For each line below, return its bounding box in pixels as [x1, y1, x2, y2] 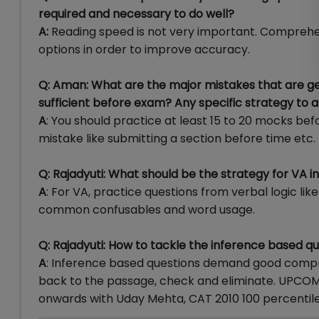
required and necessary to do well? [38, 6, 234, 23]
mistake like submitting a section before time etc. [38, 130, 315, 147]
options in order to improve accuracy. [38, 41, 250, 58]
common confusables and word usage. [38, 202, 255, 219]
